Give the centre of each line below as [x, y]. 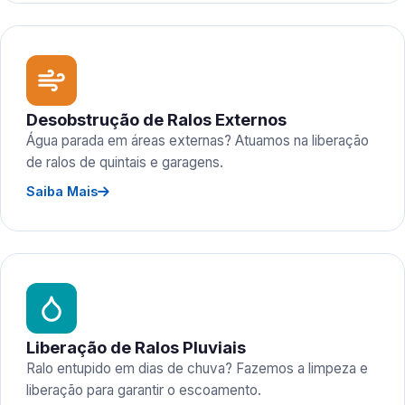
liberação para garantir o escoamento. [144, 390]
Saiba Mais [62, 191]
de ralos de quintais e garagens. [125, 162]
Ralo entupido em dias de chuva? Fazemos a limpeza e [197, 368]
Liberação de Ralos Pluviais [136, 347]
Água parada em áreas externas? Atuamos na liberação [198, 141]
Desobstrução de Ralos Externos [156, 119]
